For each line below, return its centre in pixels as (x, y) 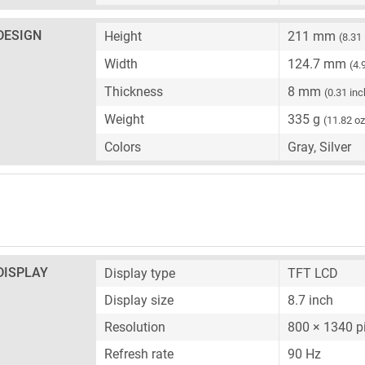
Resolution (135, 327)
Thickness (134, 92)
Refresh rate (139, 354)
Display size (139, 300)
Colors (123, 147)
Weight (124, 119)
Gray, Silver (319, 147)
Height (123, 36)
